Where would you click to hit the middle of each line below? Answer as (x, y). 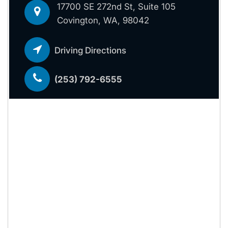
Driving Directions (91, 50)
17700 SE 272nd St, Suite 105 (117, 6)
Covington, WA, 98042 (103, 20)
